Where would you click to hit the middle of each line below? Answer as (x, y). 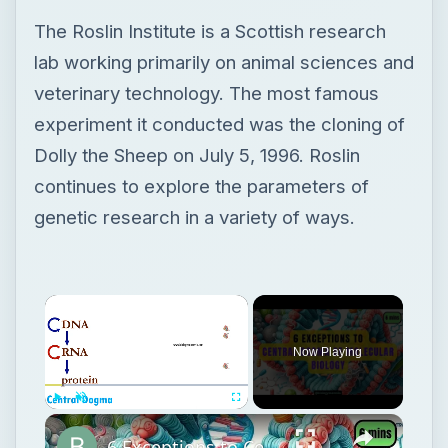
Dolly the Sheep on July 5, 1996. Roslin (196, 154)
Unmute (94, 418)
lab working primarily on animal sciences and (223, 61)
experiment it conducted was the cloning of (219, 123)
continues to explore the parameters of (201, 185)
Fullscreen (253, 418)
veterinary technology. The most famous (206, 92)
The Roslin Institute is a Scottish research (209, 30)
